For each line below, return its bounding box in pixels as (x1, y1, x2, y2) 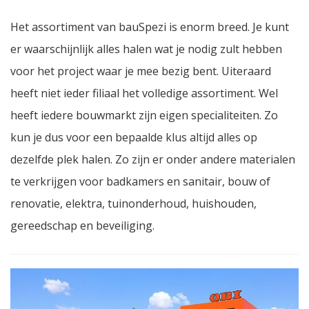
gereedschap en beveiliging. (10, 217, 154, 233)
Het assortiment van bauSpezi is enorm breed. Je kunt (10, 19, 289, 34)
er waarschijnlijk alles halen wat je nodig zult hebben (10, 41, 282, 57)
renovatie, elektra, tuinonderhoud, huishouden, (10, 195, 257, 211)
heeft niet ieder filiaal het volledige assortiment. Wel (10, 85, 278, 101)
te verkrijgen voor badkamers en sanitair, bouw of (10, 173, 270, 189)
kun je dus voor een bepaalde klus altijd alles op (10, 129, 257, 145)
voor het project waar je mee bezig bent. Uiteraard (10, 63, 271, 79)
